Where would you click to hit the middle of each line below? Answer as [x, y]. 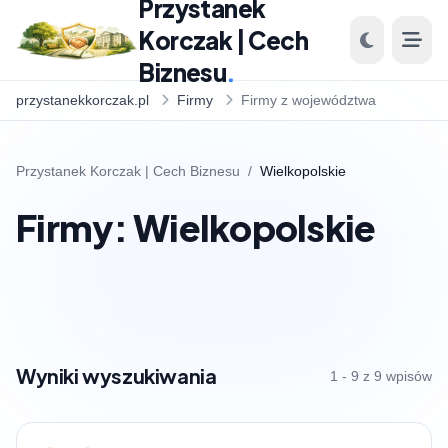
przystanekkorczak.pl [82, 100]
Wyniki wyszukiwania [116, 375]
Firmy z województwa [308, 100]
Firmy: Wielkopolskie [196, 227]
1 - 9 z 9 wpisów [381, 376]
